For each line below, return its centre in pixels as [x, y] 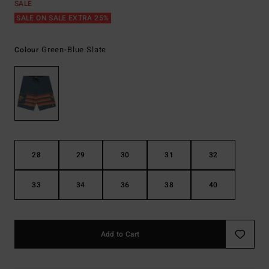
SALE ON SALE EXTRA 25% [63, 18]
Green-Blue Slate [74, 50]
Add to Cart [120, 234]
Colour [28, 50]
